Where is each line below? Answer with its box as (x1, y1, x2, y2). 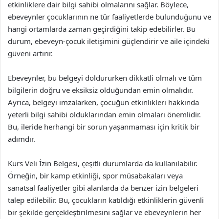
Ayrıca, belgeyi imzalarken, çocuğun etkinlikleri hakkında (8, 97, 199, 107)
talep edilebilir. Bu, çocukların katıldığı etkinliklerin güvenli (8, 195, 204, 205)
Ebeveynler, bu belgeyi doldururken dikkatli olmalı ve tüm (8, 73, 202, 83)
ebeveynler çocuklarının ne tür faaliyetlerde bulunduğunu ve (8, 12, 211, 22)
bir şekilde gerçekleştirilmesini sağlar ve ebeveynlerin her (8, 207, 201, 217)
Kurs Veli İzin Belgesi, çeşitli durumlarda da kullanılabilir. (8, 158, 197, 168)
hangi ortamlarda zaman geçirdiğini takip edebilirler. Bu (8, 24, 196, 34)
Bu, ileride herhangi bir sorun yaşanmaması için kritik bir (8, 122, 199, 131)
